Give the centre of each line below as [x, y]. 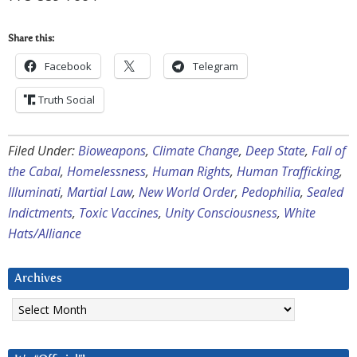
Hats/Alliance [45, 234]
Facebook [68, 67]
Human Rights [191, 172]
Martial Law [100, 192]
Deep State [275, 151]
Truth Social [67, 100]
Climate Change [196, 151]
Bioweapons [112, 151]
